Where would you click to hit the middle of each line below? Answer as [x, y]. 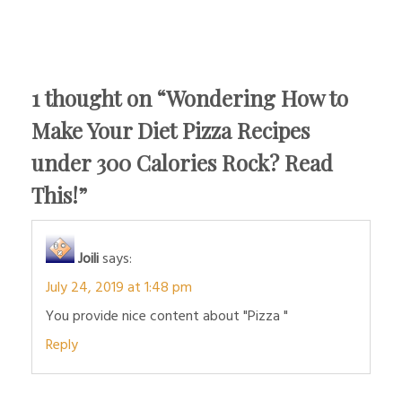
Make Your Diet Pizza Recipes [170, 130]
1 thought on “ [99, 97]
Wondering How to [257, 97]
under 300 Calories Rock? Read [182, 162]
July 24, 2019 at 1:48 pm [119, 288]
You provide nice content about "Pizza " [167, 316]
